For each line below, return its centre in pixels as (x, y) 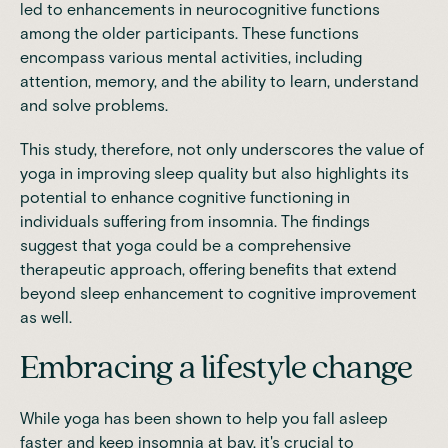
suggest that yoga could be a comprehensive (185, 245)
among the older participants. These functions (189, 33)
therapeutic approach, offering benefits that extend (208, 269)
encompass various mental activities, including (191, 57)
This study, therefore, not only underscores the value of (222, 149)
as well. (46, 317)
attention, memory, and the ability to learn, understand (219, 81)
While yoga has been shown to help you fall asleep (204, 418)
